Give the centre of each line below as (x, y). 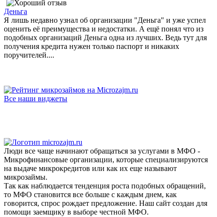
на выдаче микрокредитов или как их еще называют (90, 168)
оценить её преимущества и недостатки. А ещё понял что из (104, 29)
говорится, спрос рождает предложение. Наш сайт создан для (106, 203)
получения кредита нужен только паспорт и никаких (92, 46)
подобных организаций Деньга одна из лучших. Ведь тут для (105, 37)
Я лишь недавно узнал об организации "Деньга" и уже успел (105, 20)
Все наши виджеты (36, 98)
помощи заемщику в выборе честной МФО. (76, 212)
